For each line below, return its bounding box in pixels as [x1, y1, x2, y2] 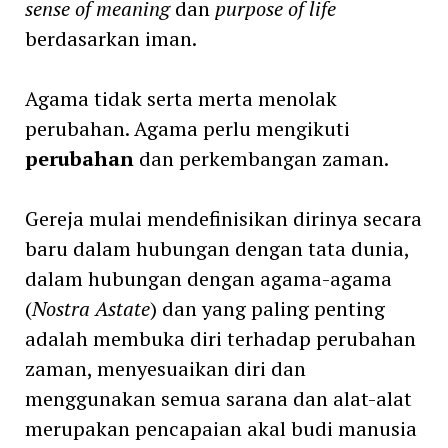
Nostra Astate [31, 294, 150, 322]
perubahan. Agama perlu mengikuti [24, 114, 350, 142]
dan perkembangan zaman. [133, 144, 389, 172]
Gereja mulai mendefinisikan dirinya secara [24, 204, 422, 232]
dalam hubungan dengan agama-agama [24, 264, 392, 292]
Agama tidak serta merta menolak [24, 84, 337, 112]
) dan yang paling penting [149, 294, 385, 322]
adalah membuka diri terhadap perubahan [24, 324, 416, 352]
